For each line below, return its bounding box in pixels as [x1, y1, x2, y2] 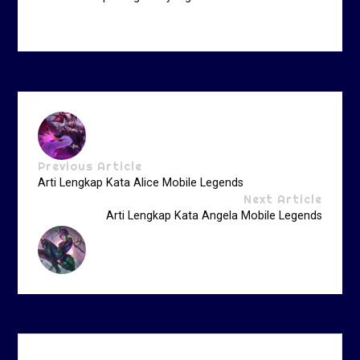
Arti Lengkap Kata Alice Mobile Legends [38, 176, 244, 190]
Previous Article [38, 159, 143, 174]
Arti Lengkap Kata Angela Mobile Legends [105, 209, 322, 223]
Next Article [243, 192, 322, 207]
